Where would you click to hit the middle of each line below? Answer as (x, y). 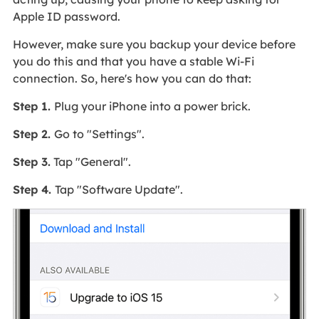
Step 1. (33, 106)
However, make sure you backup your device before (154, 45)
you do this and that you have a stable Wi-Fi (133, 62)
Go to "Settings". (99, 134)
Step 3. (31, 162)
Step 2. (33, 134)
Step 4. (33, 190)
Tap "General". (90, 162)
